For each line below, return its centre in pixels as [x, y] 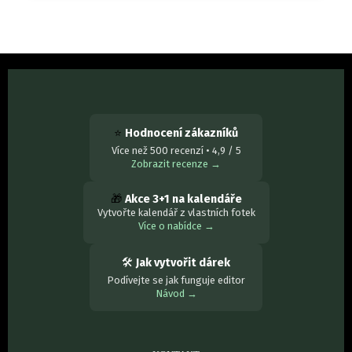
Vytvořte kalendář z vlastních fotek [176, 213]
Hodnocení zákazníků [181, 134]
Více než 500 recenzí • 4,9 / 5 [176, 151]
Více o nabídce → [176, 226]
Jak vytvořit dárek [183, 263]
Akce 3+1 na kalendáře [183, 200]
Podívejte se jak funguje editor [176, 280]
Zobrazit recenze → [176, 164]
